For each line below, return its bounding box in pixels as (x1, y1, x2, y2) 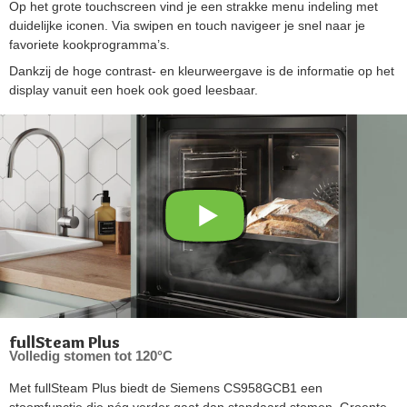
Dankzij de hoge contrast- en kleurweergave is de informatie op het (9, 63, 394, 78)
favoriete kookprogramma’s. (9, 36, 170, 52)
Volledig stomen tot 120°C (9, 347, 173, 363)
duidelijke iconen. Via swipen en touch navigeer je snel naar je (9, 17, 365, 33)
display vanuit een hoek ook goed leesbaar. (9, 82, 258, 97)
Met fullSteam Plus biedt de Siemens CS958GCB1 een (9, 380, 323, 395)
